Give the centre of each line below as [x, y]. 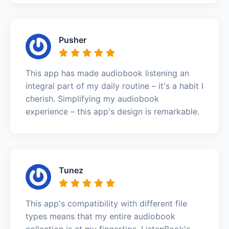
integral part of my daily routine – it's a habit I [114, 86]
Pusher [73, 40]
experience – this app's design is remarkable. [112, 111]
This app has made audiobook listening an [107, 73]
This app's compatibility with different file [106, 203]
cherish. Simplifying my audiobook [92, 98]
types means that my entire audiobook [100, 216]
